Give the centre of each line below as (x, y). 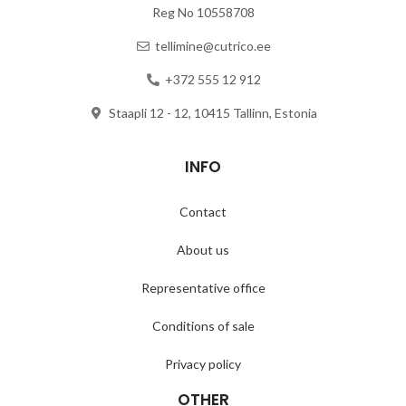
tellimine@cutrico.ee (213, 45)
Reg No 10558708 (203, 12)
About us (203, 249)
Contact (203, 211)
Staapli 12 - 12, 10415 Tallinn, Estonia (213, 112)
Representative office (203, 287)
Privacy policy (203, 363)
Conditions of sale (203, 325)
